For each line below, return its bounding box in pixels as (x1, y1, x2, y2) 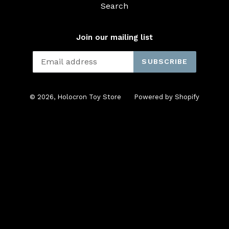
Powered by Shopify (134, 93, 199, 101)
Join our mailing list (76, 33, 153, 42)
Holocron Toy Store (57, 93, 121, 101)
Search (101, 1, 128, 11)
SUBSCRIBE (142, 57, 188, 65)
